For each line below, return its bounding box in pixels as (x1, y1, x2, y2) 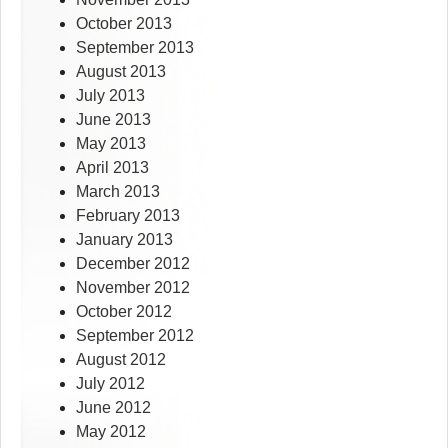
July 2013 (76, 87, 145, 105)
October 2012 (76, 303, 172, 321)
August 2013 (76, 63, 166, 81)
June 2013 (76, 111, 151, 129)
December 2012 (76, 255, 190, 273)
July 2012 (76, 375, 145, 393)
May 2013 (76, 135, 146, 153)
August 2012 (76, 351, 166, 369)
